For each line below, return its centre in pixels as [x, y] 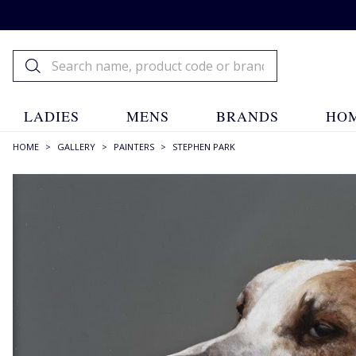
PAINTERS [134, 147]
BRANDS [248, 116]
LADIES [51, 116]
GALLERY [76, 147]
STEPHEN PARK [204, 147]
